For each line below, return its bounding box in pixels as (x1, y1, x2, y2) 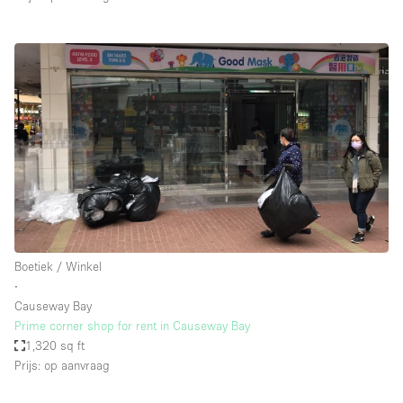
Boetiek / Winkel (14, 259, 102, 274)
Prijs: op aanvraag (14, 358, 110, 373)
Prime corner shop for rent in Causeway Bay (14, 318, 250, 334)
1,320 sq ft (25, 338, 85, 354)
